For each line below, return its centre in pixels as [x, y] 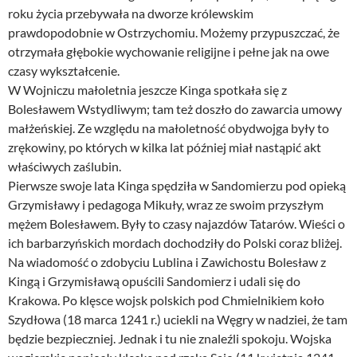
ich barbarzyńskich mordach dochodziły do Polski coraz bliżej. [175, 243]
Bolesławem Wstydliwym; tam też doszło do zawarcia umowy [175, 109]
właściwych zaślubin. [65, 167]
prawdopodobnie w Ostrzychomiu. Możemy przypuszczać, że [174, 33]
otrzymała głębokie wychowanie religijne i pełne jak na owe [169, 52]
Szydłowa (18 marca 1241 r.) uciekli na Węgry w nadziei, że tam [178, 320]
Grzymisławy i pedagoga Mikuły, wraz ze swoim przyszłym [166, 205]
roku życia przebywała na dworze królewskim [131, 14]
